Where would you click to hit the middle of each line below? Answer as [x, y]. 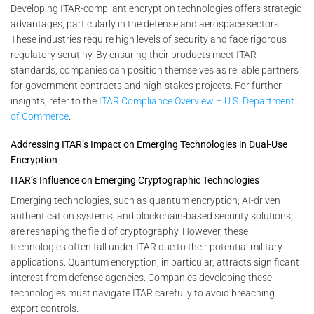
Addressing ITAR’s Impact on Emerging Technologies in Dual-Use [149, 145]
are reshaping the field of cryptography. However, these [129, 232]
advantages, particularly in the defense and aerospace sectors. [146, 23]
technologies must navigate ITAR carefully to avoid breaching [143, 293]
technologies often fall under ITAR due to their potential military [146, 247]
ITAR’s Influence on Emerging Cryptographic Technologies [135, 180]
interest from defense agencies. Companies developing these [141, 278]
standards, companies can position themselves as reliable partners [155, 70]
